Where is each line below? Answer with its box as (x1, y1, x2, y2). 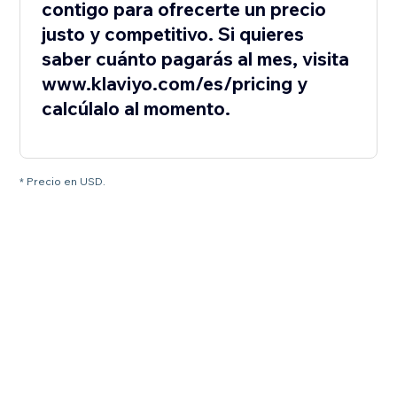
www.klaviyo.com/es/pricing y (42, 72, 308, 96)
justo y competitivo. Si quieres (42, 22, 305, 46)
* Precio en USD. (19, 175, 106, 189)
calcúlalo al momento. (42, 97, 231, 121)
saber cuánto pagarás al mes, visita (42, 47, 350, 71)
